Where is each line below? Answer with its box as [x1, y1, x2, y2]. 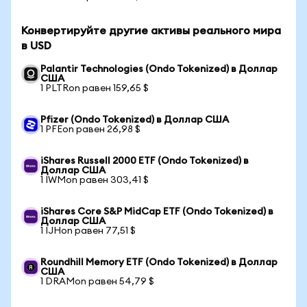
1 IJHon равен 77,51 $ [40, 226, 136, 236]
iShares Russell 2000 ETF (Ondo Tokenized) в [40, 156, 249, 166]
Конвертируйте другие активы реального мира [21, 25, 281, 36]
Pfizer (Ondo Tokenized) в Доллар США [40, 115, 229, 125]
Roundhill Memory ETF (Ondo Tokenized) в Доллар [40, 258, 278, 267]
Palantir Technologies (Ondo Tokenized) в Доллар [40, 64, 278, 74]
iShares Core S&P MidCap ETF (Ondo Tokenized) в [40, 207, 273, 217]
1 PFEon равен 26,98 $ [40, 125, 140, 134]
